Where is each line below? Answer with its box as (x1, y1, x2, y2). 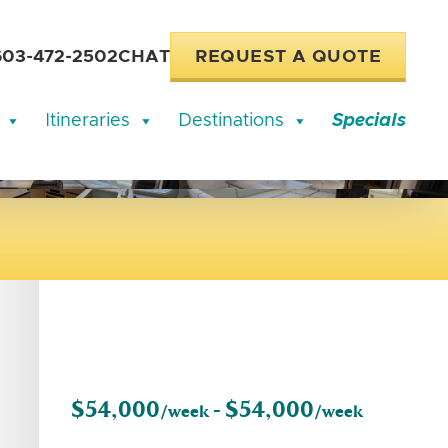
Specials (332, 112, 406, 130)
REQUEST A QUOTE (195, 48, 381, 66)
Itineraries (45, 112, 130, 130)
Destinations (178, 112, 284, 130)
